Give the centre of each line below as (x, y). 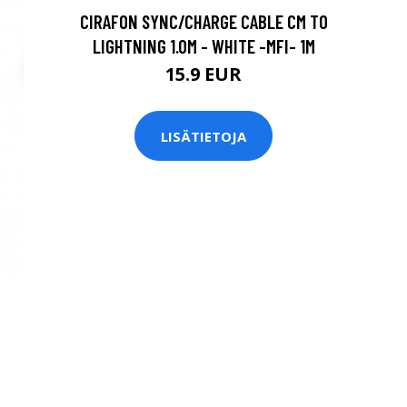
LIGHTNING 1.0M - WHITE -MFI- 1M (203, 46)
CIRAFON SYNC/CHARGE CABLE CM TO (203, 21)
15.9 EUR (203, 74)
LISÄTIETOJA (203, 136)
